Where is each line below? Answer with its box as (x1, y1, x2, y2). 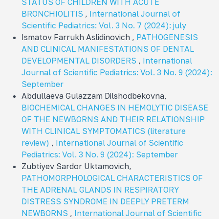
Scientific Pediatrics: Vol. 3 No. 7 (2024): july (22, 20, 186, 30)
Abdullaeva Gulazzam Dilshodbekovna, (22, 90, 167, 101)
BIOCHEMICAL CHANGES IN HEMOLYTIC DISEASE (22, 102, 208, 112)
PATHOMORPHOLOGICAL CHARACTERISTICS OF (22, 173, 203, 183)
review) (22, 137, 51, 148)
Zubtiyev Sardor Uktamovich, (22, 161, 131, 171)
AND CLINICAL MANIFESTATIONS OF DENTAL (22, 44, 194, 54)
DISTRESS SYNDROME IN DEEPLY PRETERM (22, 196, 189, 206)
